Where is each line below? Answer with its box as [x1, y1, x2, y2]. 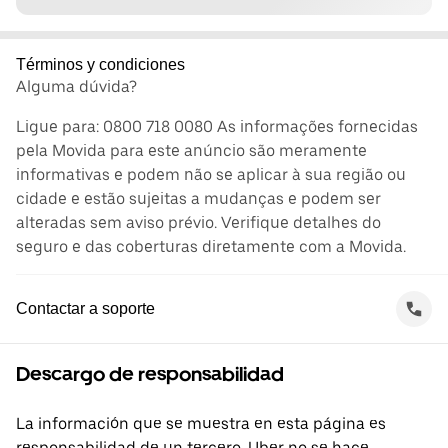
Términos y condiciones [16, 56, 185, 74]
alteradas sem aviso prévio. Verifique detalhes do [16, 213, 381, 233]
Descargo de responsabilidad [16, 362, 284, 387]
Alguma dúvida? [16, 77, 137, 97]
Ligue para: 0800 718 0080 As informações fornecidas [16, 117, 418, 137]
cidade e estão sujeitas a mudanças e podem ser [16, 189, 381, 209]
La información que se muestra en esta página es [16, 414, 386, 434]
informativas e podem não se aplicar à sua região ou [16, 165, 406, 185]
